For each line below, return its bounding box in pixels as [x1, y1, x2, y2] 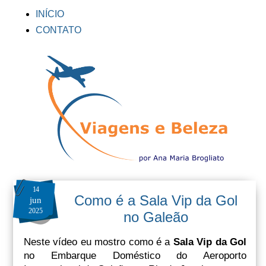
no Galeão [123, 208, 188, 225]
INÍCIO [36, 9, 64, 19]
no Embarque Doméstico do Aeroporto [23, 249, 247, 261]
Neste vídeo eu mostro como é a [23, 236, 173, 248]
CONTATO [36, 25, 81, 35]
